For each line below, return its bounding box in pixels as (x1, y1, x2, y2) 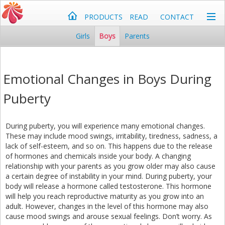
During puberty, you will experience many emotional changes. (6, 121, 205, 131)
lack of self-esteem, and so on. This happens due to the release (6, 141, 212, 151)
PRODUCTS (84, 12, 123, 22)
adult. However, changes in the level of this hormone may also (6, 201, 208, 211)
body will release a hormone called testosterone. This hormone (6, 181, 211, 191)
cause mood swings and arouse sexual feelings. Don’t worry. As (6, 211, 212, 221)
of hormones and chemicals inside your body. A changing (6, 151, 191, 161)
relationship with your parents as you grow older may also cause (6, 161, 215, 171)
